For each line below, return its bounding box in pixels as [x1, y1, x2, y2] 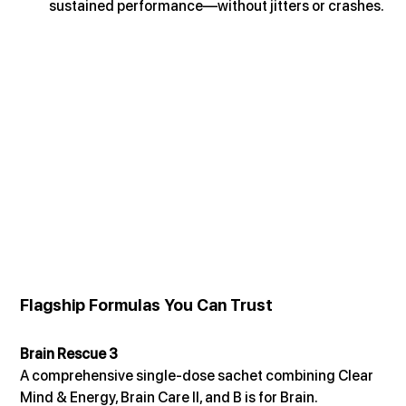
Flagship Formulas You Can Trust [20, 295, 274, 314]
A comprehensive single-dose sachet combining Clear [20, 366, 377, 384]
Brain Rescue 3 [20, 344, 119, 362]
